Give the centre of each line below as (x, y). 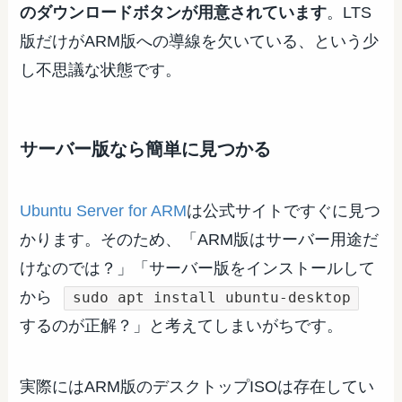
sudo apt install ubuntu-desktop (211, 298)
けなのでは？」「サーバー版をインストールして (198, 269)
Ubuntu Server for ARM (104, 211)
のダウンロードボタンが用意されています (174, 12)
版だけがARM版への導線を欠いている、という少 (200, 41)
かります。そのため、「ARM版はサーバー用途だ (200, 240)
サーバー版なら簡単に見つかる (146, 149)
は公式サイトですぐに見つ (284, 211)
